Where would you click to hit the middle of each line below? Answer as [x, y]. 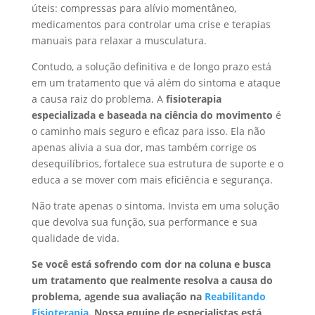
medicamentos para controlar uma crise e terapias [151, 24]
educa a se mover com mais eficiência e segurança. [152, 179]
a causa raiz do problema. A [98, 98]
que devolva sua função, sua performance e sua [144, 221]
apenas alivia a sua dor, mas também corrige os [144, 147]
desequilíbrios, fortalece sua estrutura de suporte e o [157, 163]
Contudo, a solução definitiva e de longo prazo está [151, 66]
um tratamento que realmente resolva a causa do [152, 280]
